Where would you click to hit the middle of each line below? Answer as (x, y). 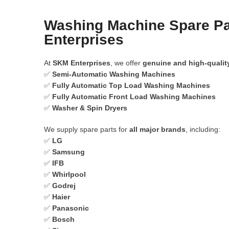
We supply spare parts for (87, 129)
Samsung (68, 152)
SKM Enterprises (82, 63)
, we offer (127, 63)
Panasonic (71, 208)
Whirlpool (69, 174)
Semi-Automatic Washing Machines (114, 74)
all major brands (157, 129)
